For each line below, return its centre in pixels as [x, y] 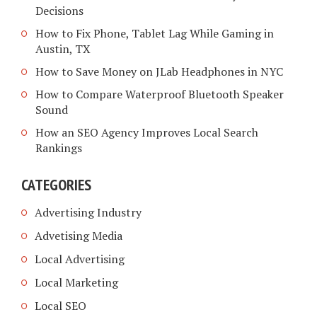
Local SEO [60, 306]
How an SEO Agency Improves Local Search [147, 133]
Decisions [59, 11]
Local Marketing [76, 283]
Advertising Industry [88, 213]
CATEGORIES [56, 184]
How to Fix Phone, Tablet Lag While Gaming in [155, 34]
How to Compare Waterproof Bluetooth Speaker [160, 94]
